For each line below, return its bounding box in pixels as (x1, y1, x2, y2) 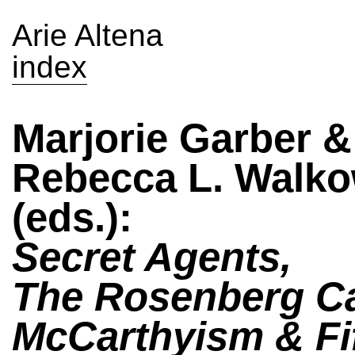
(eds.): (12, 195, 132, 240)
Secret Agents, (12, 235, 292, 280)
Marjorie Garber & (12, 116, 352, 161)
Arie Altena (12, 18, 163, 52)
